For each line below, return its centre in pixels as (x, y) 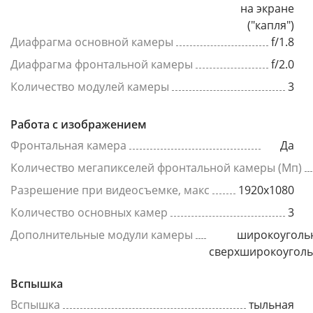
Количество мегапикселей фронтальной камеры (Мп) (156, 168)
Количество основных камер (89, 212)
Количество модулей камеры (90, 87)
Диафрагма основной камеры (92, 42)
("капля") (271, 25)
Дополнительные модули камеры (102, 235)
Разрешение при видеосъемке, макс (110, 190)
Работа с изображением (79, 124)
